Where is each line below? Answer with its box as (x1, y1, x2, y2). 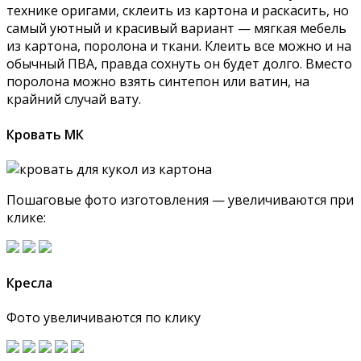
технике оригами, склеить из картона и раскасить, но (6, 2, 349, 20)
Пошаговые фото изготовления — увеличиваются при (6, 190, 354, 209)
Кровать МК (6, 125, 84, 143)
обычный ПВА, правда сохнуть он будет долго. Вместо (6, 55, 352, 73)
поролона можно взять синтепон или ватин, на (6, 73, 309, 91)
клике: (6, 208, 46, 226)
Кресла (6, 274, 52, 293)
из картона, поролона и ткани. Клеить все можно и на (6, 37, 351, 56)
